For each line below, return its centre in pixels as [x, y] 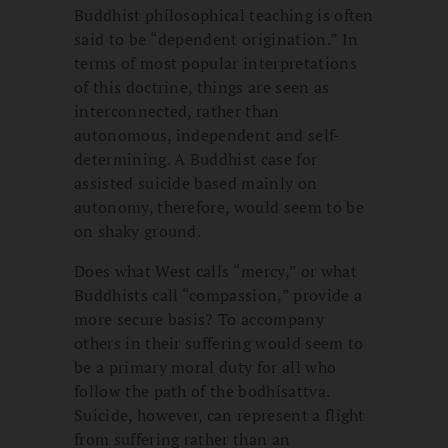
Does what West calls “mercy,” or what [215, 270]
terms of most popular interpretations [215, 62]
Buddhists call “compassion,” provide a [218, 294]
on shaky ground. [138, 230]
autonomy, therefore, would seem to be [219, 206]
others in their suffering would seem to [219, 342]
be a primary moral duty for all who [205, 366]
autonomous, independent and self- [207, 134]
